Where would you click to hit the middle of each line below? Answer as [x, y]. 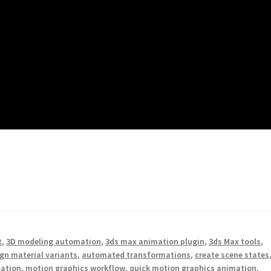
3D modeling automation [54, 241]
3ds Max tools [235, 241]
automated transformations [136, 254]
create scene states [232, 254]
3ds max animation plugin [155, 241]
